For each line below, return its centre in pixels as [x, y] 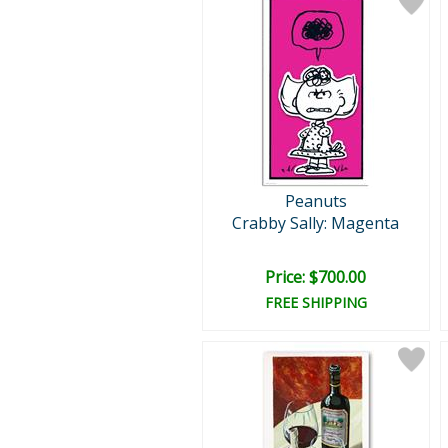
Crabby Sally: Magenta [315, 223]
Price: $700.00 [315, 277]
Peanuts [315, 201]
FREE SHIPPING [315, 302]
